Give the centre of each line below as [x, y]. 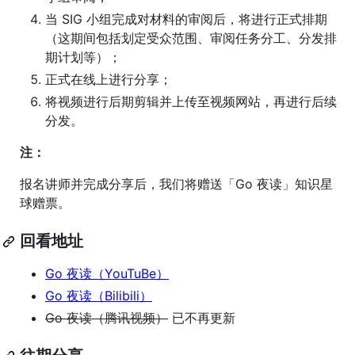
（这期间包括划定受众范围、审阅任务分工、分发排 [191, 38]
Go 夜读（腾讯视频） [107, 318]
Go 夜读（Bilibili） [99, 296]
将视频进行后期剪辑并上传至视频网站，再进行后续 [191, 102]
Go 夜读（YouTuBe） [107, 274]
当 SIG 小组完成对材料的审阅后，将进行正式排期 [186, 19]
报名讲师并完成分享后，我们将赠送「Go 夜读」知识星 [176, 184]
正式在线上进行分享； [109, 80]
